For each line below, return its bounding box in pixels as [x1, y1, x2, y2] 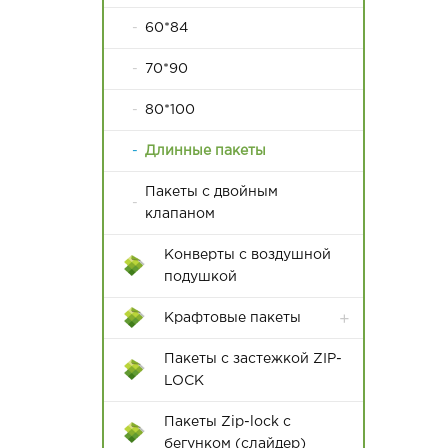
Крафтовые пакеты [164, 312, 301, 324]
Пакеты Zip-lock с [164, 416, 291, 428]
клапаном [144, 208, 215, 220]
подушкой [164, 271, 237, 283]
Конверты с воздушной [164, 249, 331, 261]
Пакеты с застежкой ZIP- [164, 353, 342, 365]
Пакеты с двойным [144, 186, 278, 198]
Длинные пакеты [144, 145, 266, 157]
